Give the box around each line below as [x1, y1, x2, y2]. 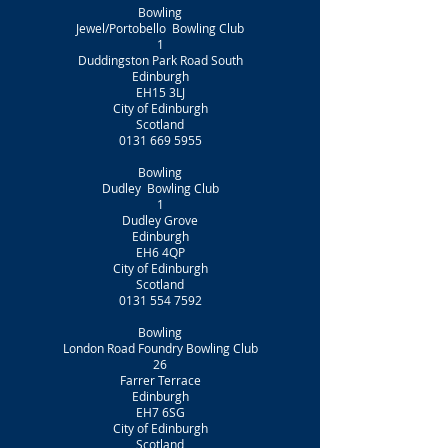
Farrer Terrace [119, 372, 201, 388]
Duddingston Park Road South [77, 52, 243, 68]
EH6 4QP [135, 244, 185, 260]
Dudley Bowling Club [101, 180, 219, 196]
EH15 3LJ [135, 84, 185, 100]
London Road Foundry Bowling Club [62, 340, 258, 356]
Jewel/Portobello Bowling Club [76, 20, 244, 36]
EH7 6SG [135, 404, 185, 420]
